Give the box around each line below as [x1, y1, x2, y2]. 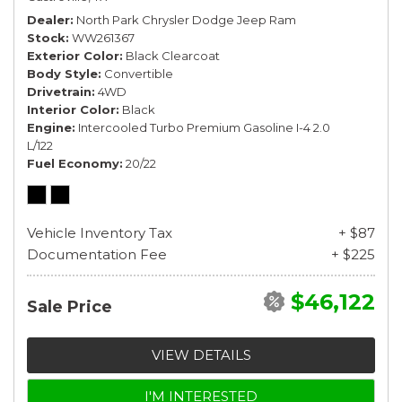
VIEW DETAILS [151, 345, 251, 363]
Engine [27, 119, 72, 135]
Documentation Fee [27, 245, 167, 263]
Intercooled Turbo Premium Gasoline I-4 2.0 [78, 119, 330, 135]
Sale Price [27, 296, 112, 317]
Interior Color [27, 101, 116, 117]
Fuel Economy [27, 155, 119, 170]
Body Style [27, 66, 98, 81]
